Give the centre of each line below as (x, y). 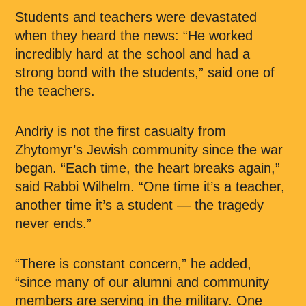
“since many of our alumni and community (142, 282)
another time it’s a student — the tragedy (139, 205)
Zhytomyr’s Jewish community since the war (149, 150)
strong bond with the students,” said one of (145, 72)
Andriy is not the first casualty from (121, 131)
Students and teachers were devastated (136, 17)
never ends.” (53, 223)
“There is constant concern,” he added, (133, 264)
